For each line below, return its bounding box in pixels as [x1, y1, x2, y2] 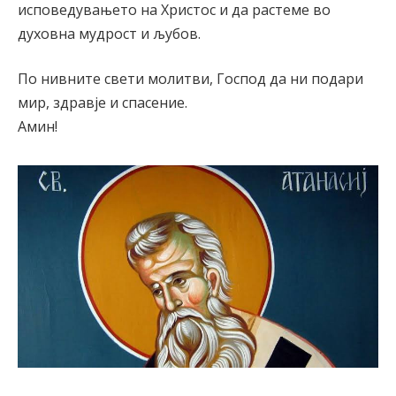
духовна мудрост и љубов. [18, 23, 201, 43]
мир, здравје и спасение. [18, 93, 187, 113]
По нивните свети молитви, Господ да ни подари [18, 69, 363, 89]
